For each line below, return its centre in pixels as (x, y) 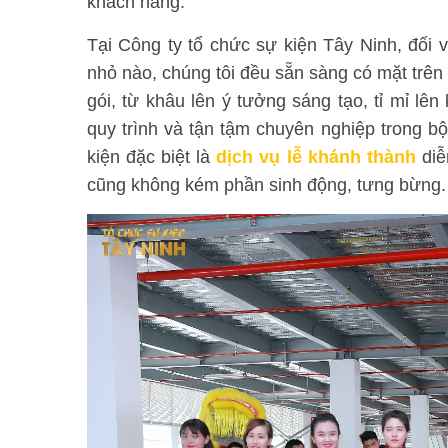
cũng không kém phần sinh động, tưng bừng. (266, 185)
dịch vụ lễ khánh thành (316, 157)
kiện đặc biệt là (152, 157)
